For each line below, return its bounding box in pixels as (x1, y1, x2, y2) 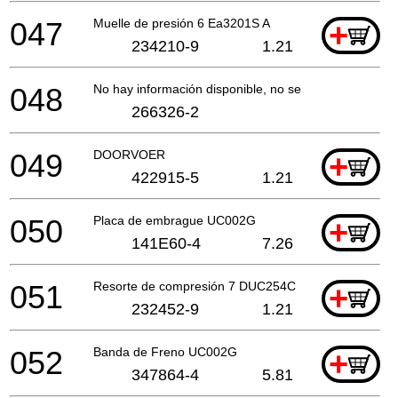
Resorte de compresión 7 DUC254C (93, 278, 296, 293)
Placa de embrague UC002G (93, 212, 256, 227)
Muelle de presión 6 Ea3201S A (93, 15, 270, 30)
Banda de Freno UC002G (93, 344, 237, 359)
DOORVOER (93, 147, 165, 162)
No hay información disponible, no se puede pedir (93, 81, 372, 96)
